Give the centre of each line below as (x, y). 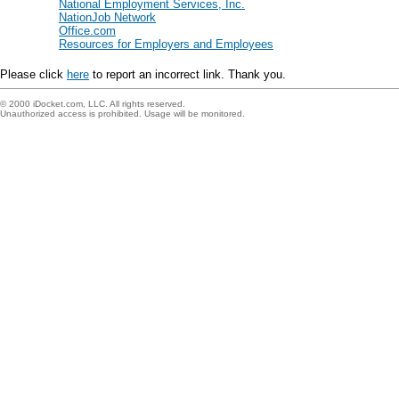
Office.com (87, 31)
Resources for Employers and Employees (166, 44)
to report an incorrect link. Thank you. (187, 74)
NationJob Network (107, 17)
